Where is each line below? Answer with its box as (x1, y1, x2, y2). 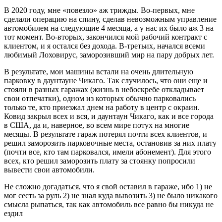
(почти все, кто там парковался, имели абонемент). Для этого (4, 147, 211, 156)
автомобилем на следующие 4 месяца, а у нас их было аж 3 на (4, 23, 214, 32)
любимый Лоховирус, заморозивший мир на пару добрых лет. (4, 50, 214, 59)
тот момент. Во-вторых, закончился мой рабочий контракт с (4, 32, 207, 41)
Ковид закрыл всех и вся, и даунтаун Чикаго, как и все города (4, 111, 214, 120)
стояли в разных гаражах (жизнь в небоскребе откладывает (4, 85, 204, 94)
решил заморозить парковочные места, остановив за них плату (4, 138, 217, 147)
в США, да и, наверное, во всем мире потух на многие (4, 120, 189, 129)
